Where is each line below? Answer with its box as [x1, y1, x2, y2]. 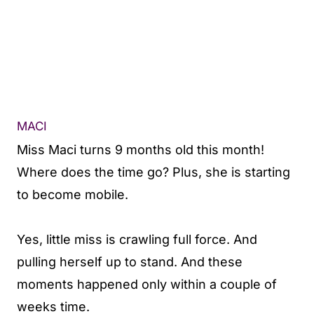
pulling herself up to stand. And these [17, 254, 243, 270]
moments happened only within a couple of [17, 277, 277, 292]
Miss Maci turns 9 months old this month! [17, 142, 264, 158]
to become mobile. [17, 187, 128, 203]
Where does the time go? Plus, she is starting [17, 165, 290, 180]
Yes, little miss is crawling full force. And [17, 232, 257, 247]
